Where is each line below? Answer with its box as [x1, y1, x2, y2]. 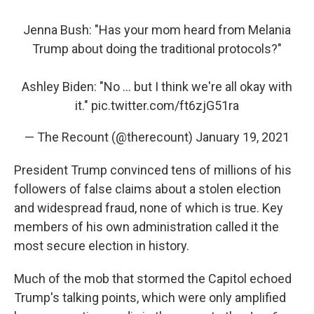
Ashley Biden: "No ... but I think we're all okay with [22, 79, 292, 95]
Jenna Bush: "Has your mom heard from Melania [23, 22, 291, 38]
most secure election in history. [14, 238, 189, 254]
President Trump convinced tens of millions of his [14, 163, 292, 178]
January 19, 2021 [196, 130, 289, 145]
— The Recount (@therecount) [25, 130, 196, 145]
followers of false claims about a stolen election [14, 182, 281, 197]
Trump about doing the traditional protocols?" [32, 41, 282, 57]
